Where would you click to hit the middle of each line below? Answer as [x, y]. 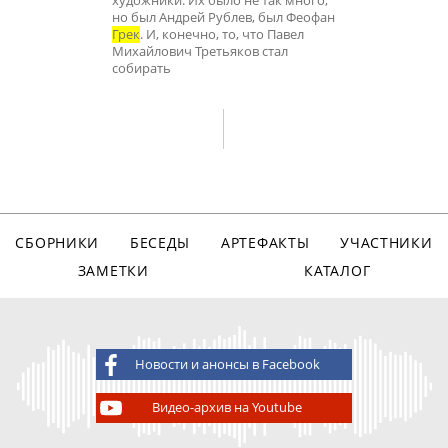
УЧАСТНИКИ [386, 242]
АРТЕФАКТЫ [265, 242]
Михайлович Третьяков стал [200, 52]
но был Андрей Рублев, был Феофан [223, 18]
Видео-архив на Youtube [227, 407]
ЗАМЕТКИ [113, 270]
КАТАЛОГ [337, 270]
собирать [141, 69]
